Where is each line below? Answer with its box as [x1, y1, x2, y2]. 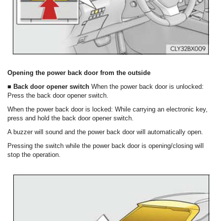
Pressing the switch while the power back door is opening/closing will [7, 142, 204, 150]
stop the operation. [7, 151, 61, 159]
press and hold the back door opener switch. [7, 114, 134, 122]
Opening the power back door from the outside [7, 69, 150, 77]
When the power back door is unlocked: [91, 83, 204, 91]
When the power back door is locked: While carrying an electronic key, [7, 106, 208, 113]
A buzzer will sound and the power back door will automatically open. [7, 128, 203, 136]
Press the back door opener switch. [7, 92, 109, 100]
